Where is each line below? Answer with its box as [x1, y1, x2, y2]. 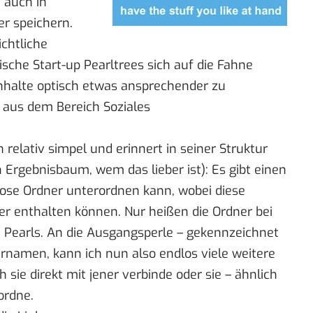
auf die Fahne [174, 57, 253, 74]
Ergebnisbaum [6, 161, 89, 179]
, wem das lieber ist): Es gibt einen [89, 161, 286, 179]
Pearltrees [84, 57, 144, 74]
